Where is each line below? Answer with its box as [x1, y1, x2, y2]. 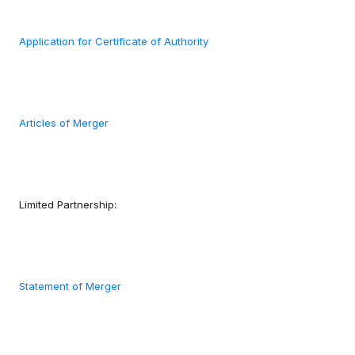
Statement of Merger [19, 280, 121, 293]
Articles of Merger [19, 116, 109, 130]
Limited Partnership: [19, 198, 116, 212]
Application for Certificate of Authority [19, 35, 208, 48]
